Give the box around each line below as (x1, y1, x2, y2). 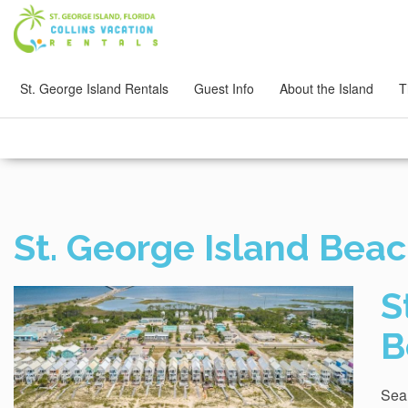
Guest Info (194, 79, 254, 97)
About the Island (280, 79, 373, 97)
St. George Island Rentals (20, 79, 168, 97)
